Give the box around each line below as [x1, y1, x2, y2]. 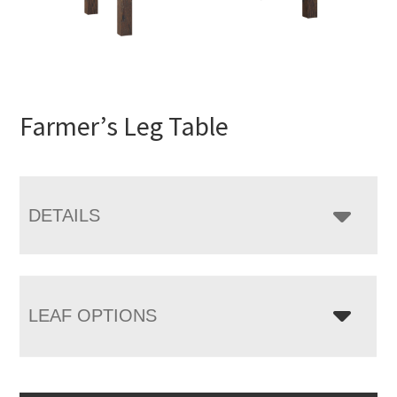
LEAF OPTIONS [28, 306, 158, 326]
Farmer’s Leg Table [19, 109, 230, 144]
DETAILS [28, 206, 101, 226]
